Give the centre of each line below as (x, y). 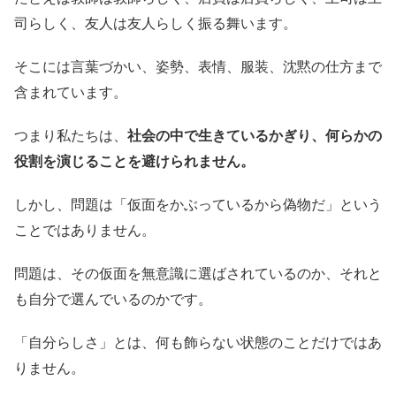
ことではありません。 (85, 230)
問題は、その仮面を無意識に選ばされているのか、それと (198, 274)
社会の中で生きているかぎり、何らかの (255, 136)
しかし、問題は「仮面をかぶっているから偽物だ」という (198, 205)
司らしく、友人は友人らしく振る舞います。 (156, 23)
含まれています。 (71, 92)
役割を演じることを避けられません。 (134, 161)
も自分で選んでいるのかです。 (113, 299)
